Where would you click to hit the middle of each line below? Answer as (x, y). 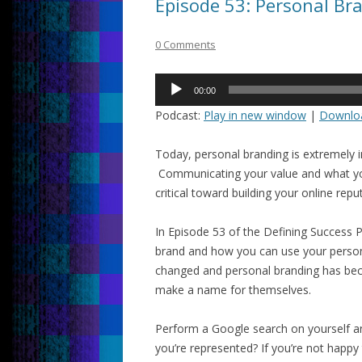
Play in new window (255, 115)
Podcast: (179, 115)
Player (170, 101)
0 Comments (185, 44)
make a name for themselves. (233, 290)
